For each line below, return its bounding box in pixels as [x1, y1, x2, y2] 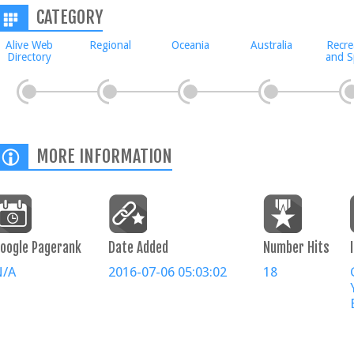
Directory [7, 51, 51, 63]
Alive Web [6, 39, 53, 51]
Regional [88, 39, 131, 51]
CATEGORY [36, 6, 103, 28]
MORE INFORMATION [36, 145, 172, 167]
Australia [250, 39, 292, 51]
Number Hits [263, 239, 330, 256]
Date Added [108, 239, 168, 256]
